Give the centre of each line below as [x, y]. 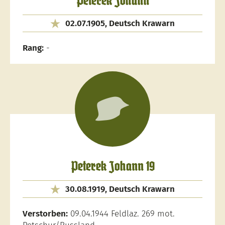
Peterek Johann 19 [113, 167]
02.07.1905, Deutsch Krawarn [120, 23]
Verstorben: [45, 214]
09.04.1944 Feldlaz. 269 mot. [121, 214]
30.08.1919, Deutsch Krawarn [120, 189]
